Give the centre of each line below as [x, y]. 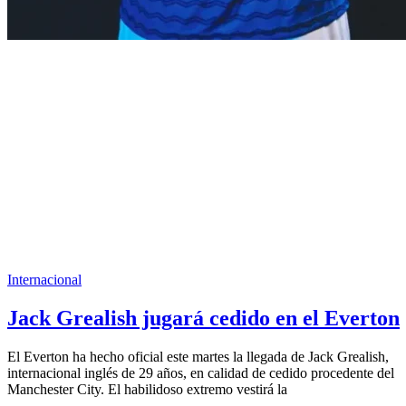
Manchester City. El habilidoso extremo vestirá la [147, 390]
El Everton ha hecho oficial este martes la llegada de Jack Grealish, [198, 357]
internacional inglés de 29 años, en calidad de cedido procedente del [201, 373]
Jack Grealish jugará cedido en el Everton [203, 319]
